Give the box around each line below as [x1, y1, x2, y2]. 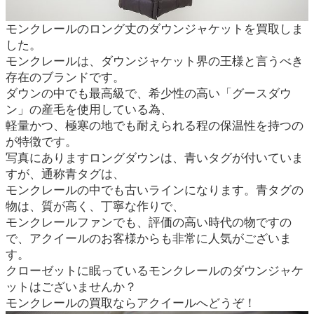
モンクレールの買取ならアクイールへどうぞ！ [6, 296, 256, 310]
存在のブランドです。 [6, 70, 125, 84]
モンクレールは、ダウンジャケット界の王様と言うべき [6, 54, 303, 68]
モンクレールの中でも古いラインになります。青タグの [6, 183, 303, 197]
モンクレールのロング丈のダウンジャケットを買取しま [6, 22, 303, 36]
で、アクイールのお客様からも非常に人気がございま [6, 231, 292, 245]
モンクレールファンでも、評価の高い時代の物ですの [6, 215, 292, 229]
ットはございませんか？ [6, 280, 137, 294]
